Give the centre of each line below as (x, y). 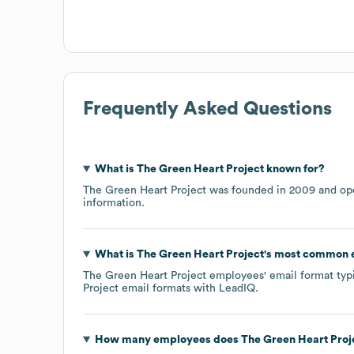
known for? (294, 169)
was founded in (248, 190)
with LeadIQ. (224, 288)
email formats (154, 288)
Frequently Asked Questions (207, 109)
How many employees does (168, 339)
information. (114, 203)
